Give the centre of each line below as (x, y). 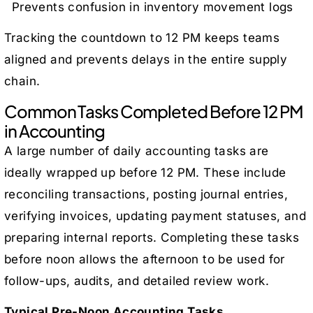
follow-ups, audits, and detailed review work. (137, 281)
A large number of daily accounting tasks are (137, 151)
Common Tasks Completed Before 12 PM (154, 111)
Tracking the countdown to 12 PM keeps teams (142, 37)
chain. (22, 81)
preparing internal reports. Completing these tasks (152, 237)
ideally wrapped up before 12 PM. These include (145, 172)
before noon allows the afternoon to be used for (145, 259)
